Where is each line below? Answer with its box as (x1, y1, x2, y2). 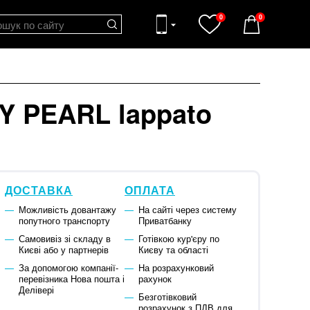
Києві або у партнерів (18, 243, 109, 257)
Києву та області (138, 243, 208, 257)
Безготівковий (138, 290, 197, 304)
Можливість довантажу (18, 203, 116, 217)
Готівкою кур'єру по (138, 232, 219, 246)
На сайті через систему (138, 203, 237, 217)
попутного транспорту (18, 214, 110, 228)
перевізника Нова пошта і (18, 272, 125, 286)
